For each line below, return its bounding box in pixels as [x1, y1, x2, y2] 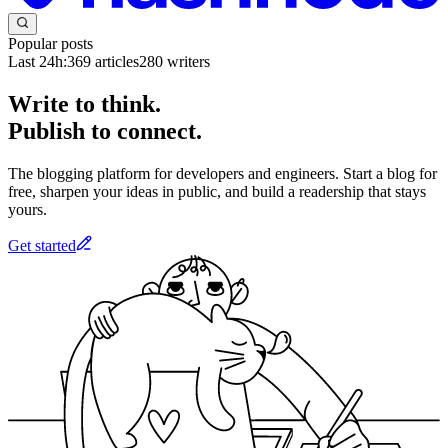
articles [91, 53, 139, 71]
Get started [8, 236, 76, 254]
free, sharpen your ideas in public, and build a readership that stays [8, 182, 426, 200]
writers [163, 53, 210, 71]
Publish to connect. [8, 118, 202, 145]
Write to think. [8, 91, 161, 118]
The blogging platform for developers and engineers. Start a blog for [8, 164, 437, 182]
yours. [8, 200, 47, 218]
